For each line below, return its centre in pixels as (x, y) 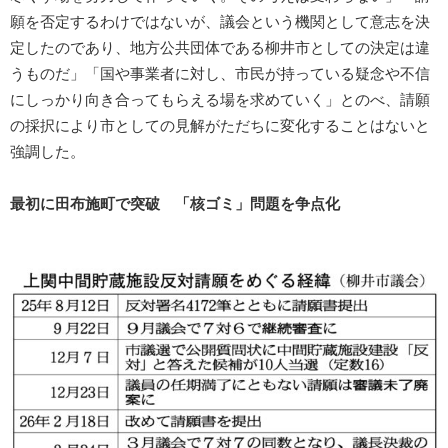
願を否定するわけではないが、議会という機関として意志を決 (220, 22)
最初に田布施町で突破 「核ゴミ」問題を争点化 (175, 204)
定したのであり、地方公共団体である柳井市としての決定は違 (220, 48)
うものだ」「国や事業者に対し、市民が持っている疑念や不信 (220, 74)
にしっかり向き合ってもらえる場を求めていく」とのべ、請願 (220, 100)
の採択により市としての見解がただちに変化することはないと (220, 126)
